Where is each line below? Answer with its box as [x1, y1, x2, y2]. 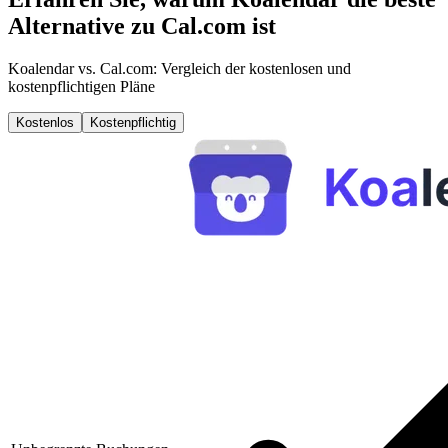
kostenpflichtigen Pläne [8, 78, 155, 96]
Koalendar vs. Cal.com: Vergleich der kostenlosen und [8, 60, 351, 78]
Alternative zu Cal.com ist [8, 13, 276, 40]
